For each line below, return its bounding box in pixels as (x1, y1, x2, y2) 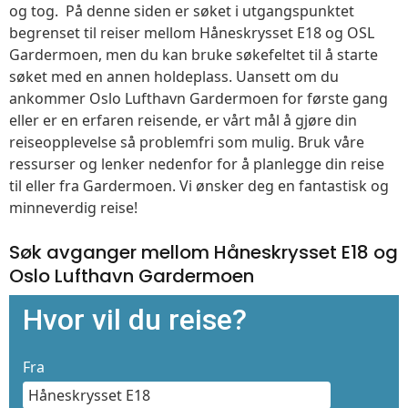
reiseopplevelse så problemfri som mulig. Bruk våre (9, 131, 364, 152)
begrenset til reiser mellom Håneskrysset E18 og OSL (9, 22, 374, 43)
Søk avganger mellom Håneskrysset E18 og (9, 239, 398, 265)
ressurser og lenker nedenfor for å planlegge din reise (9, 153, 384, 174)
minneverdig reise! (9, 197, 138, 218)
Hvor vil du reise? (23, 301, 247, 337)
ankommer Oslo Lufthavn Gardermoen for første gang (9, 87, 388, 108)
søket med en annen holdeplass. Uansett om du (9, 66, 339, 87)
